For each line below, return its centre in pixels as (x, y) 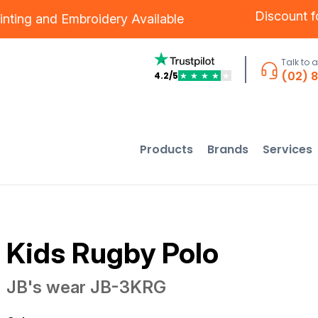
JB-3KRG (128, 287)
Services (288, 149)
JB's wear (46, 287)
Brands (228, 149)
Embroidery (94, 19)
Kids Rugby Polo (112, 253)
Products (167, 149)
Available (156, 19)
